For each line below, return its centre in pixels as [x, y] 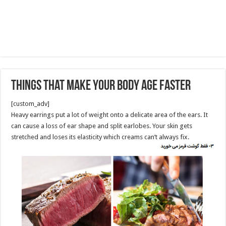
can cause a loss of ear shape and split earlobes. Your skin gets [102, 126]
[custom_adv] [31, 104]
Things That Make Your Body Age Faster [101, 86]
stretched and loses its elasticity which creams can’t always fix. [100, 137]
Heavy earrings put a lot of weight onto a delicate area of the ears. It [110, 115]
